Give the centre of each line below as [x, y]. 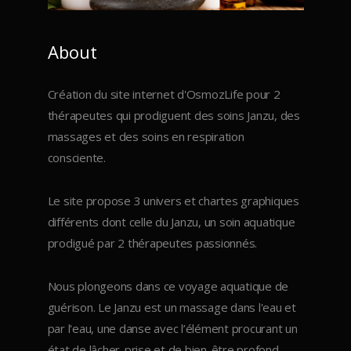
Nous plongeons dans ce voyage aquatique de [168, 286]
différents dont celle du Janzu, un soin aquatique [171, 221]
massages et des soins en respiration [146, 136]
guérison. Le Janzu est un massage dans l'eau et [172, 307]
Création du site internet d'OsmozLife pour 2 [164, 94]
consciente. [76, 157]
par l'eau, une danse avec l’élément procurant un [172, 328]
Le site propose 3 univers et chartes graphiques [173, 200]
